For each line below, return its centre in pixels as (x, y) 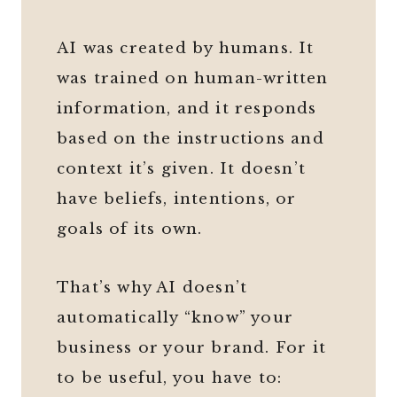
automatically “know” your (175, 318)
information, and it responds (187, 109)
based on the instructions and (191, 139)
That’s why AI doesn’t (152, 288)
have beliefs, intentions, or (177, 199)
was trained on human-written (193, 79)
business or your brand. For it (191, 348)
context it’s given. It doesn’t (181, 169)
